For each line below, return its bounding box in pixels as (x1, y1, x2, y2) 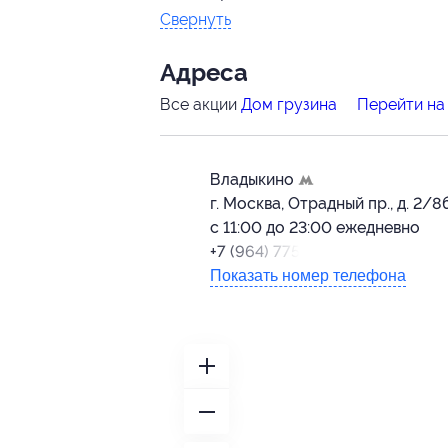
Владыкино (210, 170, 298, 190)
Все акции (160, 95, 241, 115)
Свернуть (160, 10, 231, 30)
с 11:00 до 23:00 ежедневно (210, 218, 420, 238)
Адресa (160, 59, 248, 88)
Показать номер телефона (210, 267, 406, 285)
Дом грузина (241, 95, 337, 115)
